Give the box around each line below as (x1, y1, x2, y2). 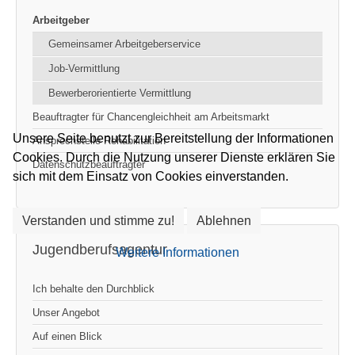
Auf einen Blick (32, 330, 102, 342)
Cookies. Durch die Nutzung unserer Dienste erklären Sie (13, 151, 335, 164)
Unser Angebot (32, 306, 100, 319)
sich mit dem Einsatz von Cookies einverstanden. (13, 170, 288, 183)
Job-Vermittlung (48, 62, 120, 74)
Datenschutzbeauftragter (32, 158, 145, 170)
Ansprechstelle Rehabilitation (32, 134, 166, 147)
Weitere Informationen (116, 246, 239, 259)
